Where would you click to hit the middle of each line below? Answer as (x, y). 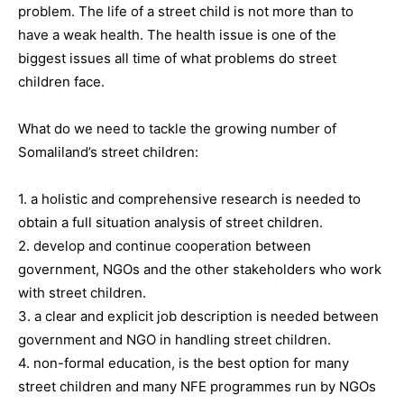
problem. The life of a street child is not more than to (186, 11)
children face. (61, 82)
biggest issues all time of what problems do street (177, 58)
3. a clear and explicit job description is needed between (198, 316)
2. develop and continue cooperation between (165, 246)
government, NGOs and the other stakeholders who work (200, 269)
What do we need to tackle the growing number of (177, 129)
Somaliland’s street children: (108, 152)
